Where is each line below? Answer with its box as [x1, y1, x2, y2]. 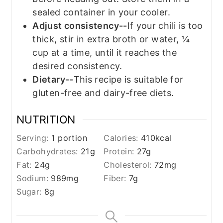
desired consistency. [32, 60, 122, 71]
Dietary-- [32, 74, 74, 85]
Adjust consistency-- [32, 20, 127, 31]
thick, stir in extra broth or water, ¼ [32, 33, 190, 44]
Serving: [16, 133, 51, 143]
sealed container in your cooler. [32, 6, 170, 17]
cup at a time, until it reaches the [32, 47, 177, 58]
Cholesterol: [104, 160, 155, 170]
